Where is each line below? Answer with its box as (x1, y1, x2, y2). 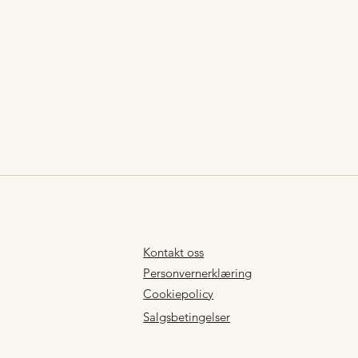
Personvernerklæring (143, 265, 253, 281)
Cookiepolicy (143, 286, 214, 302)
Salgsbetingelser (143, 309, 231, 325)
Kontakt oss (143, 244, 205, 260)
